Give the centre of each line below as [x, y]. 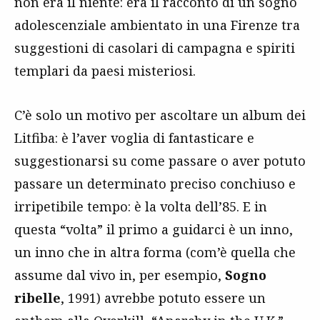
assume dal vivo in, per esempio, [120, 275]
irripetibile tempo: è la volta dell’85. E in [141, 206]
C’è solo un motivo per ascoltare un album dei [160, 115]
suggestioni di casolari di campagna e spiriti [155, 47]
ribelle [37, 297]
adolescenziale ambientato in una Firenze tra [157, 25]
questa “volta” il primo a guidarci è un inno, [154, 229]
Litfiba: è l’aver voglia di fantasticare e [134, 137]
